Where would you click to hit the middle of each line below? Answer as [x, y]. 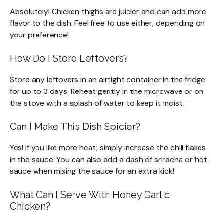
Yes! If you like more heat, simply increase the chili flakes [108, 148]
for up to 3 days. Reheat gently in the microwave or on [107, 91]
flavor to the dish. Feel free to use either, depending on [107, 23]
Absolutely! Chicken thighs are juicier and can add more [108, 12]
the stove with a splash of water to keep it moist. [97, 103]
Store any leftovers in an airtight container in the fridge [108, 80]
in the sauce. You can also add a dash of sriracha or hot [109, 160]
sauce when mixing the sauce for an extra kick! [92, 171]
